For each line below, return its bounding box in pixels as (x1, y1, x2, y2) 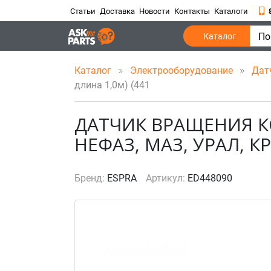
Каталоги (214, 7, 248, 16)
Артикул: (146, 172, 185, 184)
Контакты (174, 7, 210, 16)
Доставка (100, 7, 135, 16)
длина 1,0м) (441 (74, 79, 150, 91)
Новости (139, 7, 170, 16)
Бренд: (74, 172, 105, 184)
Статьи (70, 7, 96, 16)
